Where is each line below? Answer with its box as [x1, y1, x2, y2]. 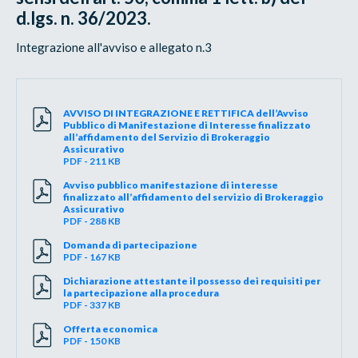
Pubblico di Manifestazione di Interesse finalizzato [63, 118, 312, 131]
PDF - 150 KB [63, 334, 121, 347]
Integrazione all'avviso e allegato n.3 [16, 39, 213, 54]
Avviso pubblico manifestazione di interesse [63, 178, 279, 191]
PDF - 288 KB [63, 214, 121, 227]
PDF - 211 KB [63, 154, 121, 167]
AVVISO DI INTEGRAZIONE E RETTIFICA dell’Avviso [63, 106, 309, 119]
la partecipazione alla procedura [63, 286, 220, 299]
